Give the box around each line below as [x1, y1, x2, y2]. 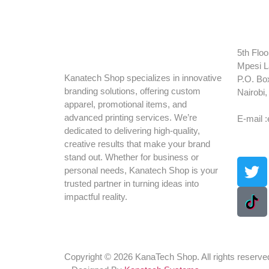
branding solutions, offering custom [64, 86, 201, 97]
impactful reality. [64, 192, 127, 202]
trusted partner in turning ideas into [64, 178, 199, 189]
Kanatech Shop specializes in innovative [64, 73, 222, 83]
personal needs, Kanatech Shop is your [64, 165, 218, 176]
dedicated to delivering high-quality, [64, 125, 200, 136]
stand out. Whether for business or [64, 152, 199, 163]
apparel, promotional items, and [64, 99, 187, 110]
